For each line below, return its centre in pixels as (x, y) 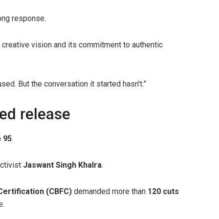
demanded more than (110, 191)
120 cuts (163, 191)
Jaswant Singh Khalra (62, 165)
